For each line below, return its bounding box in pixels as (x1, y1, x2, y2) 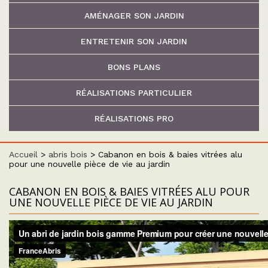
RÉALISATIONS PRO (95, 114, 173, 123)
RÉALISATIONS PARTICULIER (76, 88, 192, 98)
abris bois (48, 150, 87, 159)
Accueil (9, 150, 38, 159)
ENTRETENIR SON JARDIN (81, 36, 187, 46)
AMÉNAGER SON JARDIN (84, 11, 184, 20)
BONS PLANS (108, 62, 160, 72)
